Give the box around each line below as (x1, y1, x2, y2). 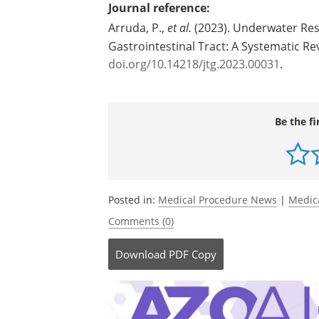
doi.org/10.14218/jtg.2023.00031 (108, 56, 280, 72)
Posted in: (108, 193, 158, 206)
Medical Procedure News (158, 193, 277, 206)
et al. (164, 20, 192, 35)
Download (115, 247, 166, 261)
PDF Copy (169, 247, 216, 261)
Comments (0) (108, 214, 174, 228)
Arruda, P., (108, 20, 164, 36)
